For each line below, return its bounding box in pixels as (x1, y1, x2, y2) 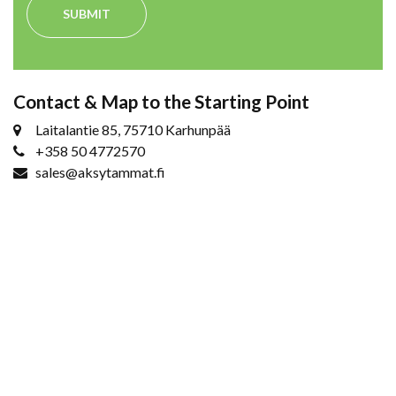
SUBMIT (63, 5, 110, 21)
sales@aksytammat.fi (35, 163, 165, 180)
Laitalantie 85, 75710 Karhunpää (35, 120, 231, 138)
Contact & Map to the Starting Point (13, 89, 309, 112)
